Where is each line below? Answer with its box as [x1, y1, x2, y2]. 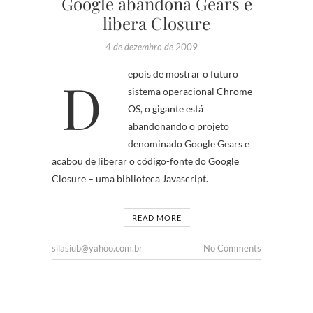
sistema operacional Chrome [128, 85, 252, 97]
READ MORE [131, 213, 182, 222]
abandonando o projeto [128, 120, 229, 132]
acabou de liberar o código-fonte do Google [52, 155, 239, 167]
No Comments [203, 242, 261, 254]
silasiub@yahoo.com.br [52, 242, 143, 254]
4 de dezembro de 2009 [105, 41, 198, 52]
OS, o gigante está [128, 103, 203, 115]
